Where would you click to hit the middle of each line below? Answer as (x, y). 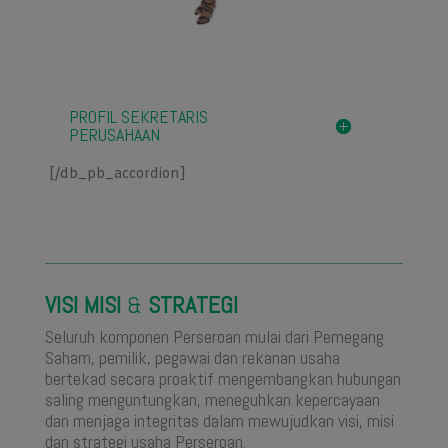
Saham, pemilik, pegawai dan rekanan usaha (192, 357)
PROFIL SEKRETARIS (138, 116)
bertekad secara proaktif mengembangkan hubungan (222, 378)
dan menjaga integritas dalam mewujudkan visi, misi (219, 420)
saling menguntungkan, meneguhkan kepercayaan (212, 399)
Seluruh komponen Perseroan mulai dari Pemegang (214, 336)
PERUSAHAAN (114, 134)
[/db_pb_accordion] (117, 174)
